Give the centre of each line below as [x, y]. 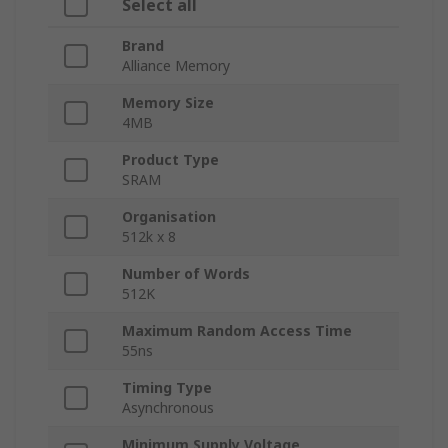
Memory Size [168, 103]
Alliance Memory [176, 66]
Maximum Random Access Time [237, 331]
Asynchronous [168, 408]
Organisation [169, 217]
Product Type [170, 160]
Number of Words [186, 274]
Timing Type [167, 388]
